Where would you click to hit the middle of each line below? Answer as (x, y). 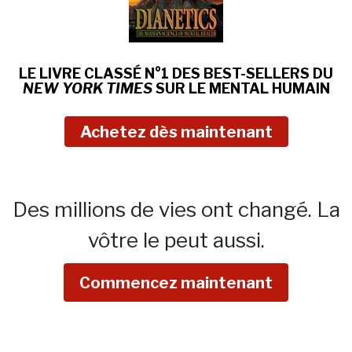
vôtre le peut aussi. (176, 240)
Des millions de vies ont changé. (164, 209)
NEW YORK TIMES (87, 88)
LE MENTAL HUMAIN (259, 88)
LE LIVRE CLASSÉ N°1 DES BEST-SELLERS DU (176, 73)
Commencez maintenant (176, 282)
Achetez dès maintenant (176, 132)
